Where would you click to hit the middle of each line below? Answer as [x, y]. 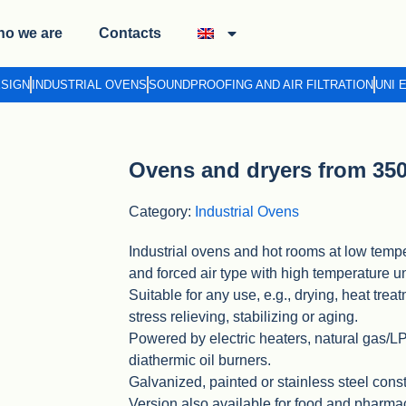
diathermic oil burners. [200, 360]
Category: [162, 211]
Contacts [130, 34]
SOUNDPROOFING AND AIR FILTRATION [261, 85]
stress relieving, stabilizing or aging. [243, 316]
